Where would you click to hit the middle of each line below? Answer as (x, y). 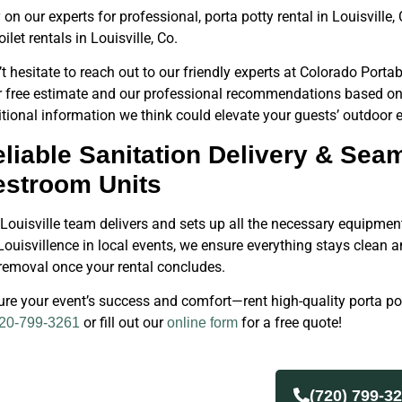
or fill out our (123, 322)
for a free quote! (289, 322)
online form (202, 322)
